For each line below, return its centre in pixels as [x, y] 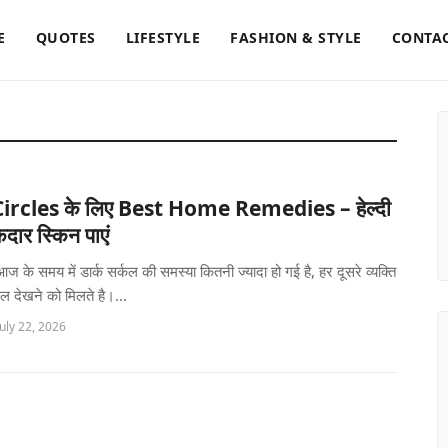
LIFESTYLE [163, 37]
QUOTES [65, 37]
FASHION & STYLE [296, 37]
